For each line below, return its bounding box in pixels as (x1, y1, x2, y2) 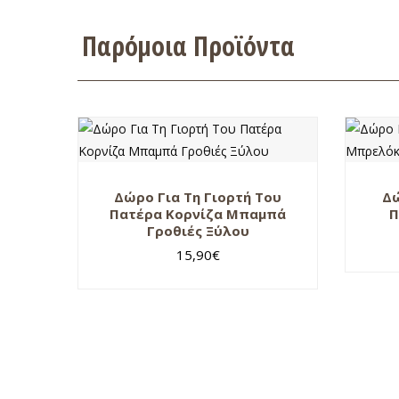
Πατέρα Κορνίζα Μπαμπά (110, 204, 286, 223)
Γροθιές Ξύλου (146, 221, 249, 240)
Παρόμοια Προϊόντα (82, 27, 295, 64)
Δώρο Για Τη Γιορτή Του (114, 187, 281, 206)
